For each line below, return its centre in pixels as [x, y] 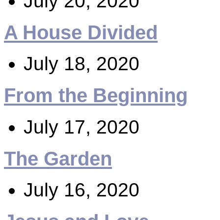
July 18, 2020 [82, 64]
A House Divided [81, 32]
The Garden [58, 158]
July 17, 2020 [82, 127]
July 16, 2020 [82, 190]
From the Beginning [96, 96]
